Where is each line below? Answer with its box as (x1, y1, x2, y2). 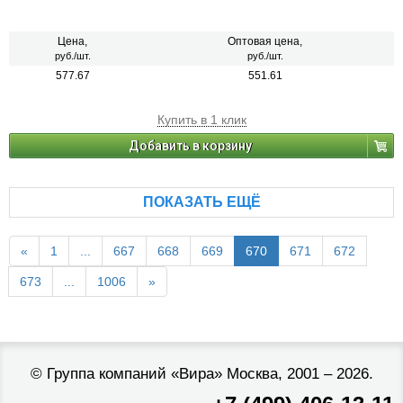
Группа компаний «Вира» (46, 365, 222, 383)
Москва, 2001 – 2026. (221, 365, 373, 383)
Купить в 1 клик (157, 112, 246, 128)
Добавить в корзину (129, 139, 252, 154)
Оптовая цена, (228, 35, 302, 49)
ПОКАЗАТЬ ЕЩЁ (142, 194, 261, 210)
